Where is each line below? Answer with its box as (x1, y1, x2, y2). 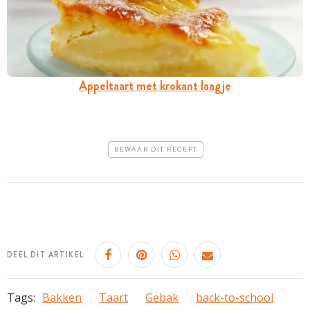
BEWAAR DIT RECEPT (114, 144, 198, 154)
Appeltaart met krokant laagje (79, 76, 231, 95)
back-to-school (196, 290, 273, 306)
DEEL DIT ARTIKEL (7, 249, 84, 261)
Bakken (42, 290, 82, 306)
